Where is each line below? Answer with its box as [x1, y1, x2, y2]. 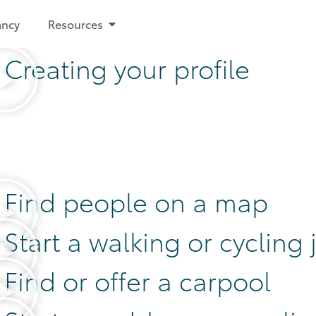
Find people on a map [4, 183, 268, 219]
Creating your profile [4, 49, 250, 85]
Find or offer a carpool [4, 262, 271, 298]
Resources [47, 16, 103, 32]
